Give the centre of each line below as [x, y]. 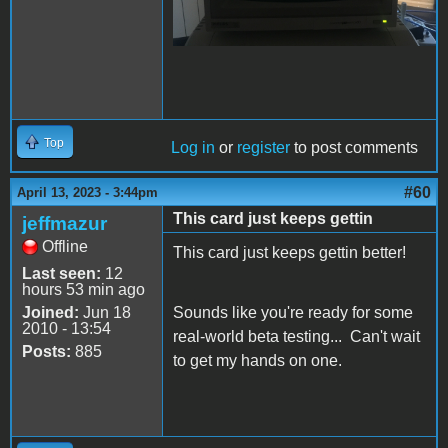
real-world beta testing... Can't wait [296, 337]
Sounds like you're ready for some [293, 313]
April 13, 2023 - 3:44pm [87, 193]
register [263, 148]
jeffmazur [64, 224]
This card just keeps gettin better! [289, 253]
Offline [65, 247]
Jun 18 [105, 313]
